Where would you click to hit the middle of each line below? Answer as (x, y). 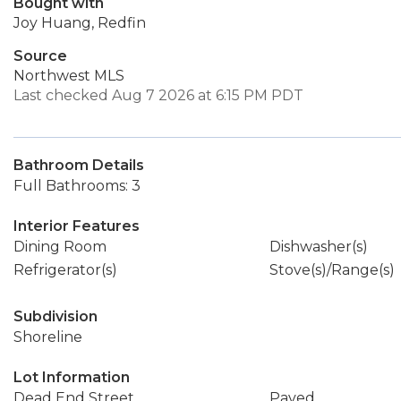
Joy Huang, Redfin (80, 23)
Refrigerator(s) (65, 270)
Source (40, 56)
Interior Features (77, 226)
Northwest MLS (69, 76)
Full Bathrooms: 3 (77, 186)
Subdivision (55, 316)
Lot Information (72, 377)
